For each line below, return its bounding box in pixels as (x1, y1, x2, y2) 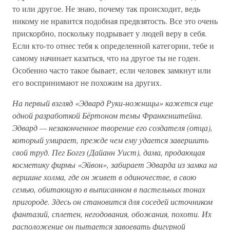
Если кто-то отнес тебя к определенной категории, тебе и (12, 40, 214, 51)
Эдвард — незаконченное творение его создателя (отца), (12, 122, 213, 133)
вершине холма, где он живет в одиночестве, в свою (12, 171, 196, 182)
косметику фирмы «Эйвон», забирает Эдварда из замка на (12, 159, 217, 170)
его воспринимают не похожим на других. (12, 76, 162, 88)
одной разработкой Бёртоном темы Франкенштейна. (12, 109, 203, 121)
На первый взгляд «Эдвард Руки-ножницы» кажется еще (12, 97, 213, 108)
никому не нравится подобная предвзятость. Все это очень (12, 15, 218, 26)
